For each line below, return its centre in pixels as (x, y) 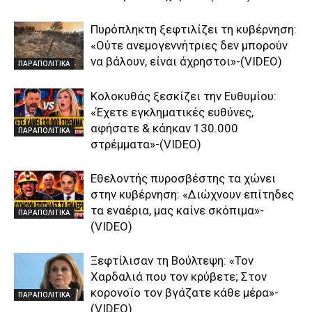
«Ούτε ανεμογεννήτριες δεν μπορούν (189, 46)
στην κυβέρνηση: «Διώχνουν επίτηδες (192, 195)
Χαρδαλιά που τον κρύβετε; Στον (179, 277)
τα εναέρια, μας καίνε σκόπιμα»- (177, 211)
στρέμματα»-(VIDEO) (146, 145)
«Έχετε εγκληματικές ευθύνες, (172, 112)
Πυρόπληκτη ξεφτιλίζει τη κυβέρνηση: (194, 30)
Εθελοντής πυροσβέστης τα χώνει (183, 179)
